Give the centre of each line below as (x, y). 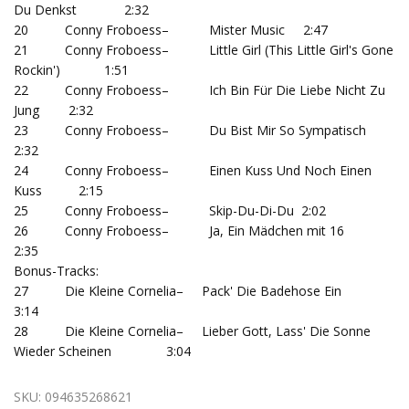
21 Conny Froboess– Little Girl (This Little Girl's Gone (204, 50)
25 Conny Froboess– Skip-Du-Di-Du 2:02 (170, 210)
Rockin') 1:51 (71, 70)
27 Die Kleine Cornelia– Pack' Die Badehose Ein (201, 291)
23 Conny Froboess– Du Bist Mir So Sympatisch (204, 130)
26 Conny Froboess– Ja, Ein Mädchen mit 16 (204, 231)
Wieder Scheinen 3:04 (102, 351)
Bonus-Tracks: (58, 271)
